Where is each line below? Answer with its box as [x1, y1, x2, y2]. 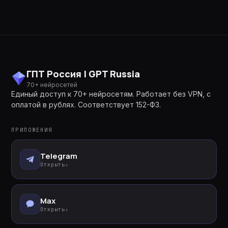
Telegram [40, 151, 78, 161]
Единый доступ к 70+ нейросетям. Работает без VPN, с [11, 90, 211, 98]
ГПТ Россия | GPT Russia [26, 68, 140, 80]
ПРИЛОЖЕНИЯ [11, 126, 53, 133]
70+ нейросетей [26, 81, 78, 89]
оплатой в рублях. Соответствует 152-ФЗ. [11, 100, 161, 109]
